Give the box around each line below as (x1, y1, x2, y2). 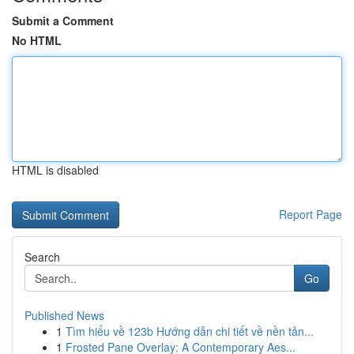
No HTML (12, 32, 62, 48)
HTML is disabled (12, 162, 99, 178)
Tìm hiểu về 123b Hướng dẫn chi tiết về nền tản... (66, 323, 314, 339)
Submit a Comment (12, 13, 114, 28)
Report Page (279, 206, 342, 222)
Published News (24, 307, 104, 323)
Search (24, 249, 60, 265)
